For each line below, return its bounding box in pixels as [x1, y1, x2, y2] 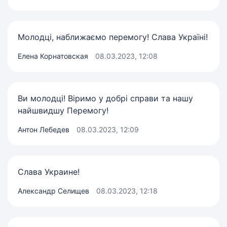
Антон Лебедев [18, 125, 69, 134]
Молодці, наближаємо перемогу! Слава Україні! [18, 32, 208, 43]
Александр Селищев [18, 186, 89, 196]
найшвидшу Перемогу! [18, 105, 108, 116]
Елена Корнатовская [18, 52, 88, 61]
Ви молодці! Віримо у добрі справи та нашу [18, 93, 193, 104]
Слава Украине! [18, 167, 80, 177]
